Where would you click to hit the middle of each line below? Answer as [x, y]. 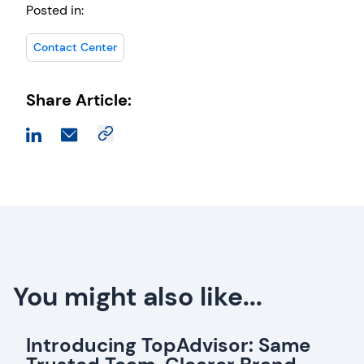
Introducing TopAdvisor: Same [168, 345]
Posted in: [55, 11]
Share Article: [79, 100]
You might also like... [138, 297]
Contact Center [75, 48]
